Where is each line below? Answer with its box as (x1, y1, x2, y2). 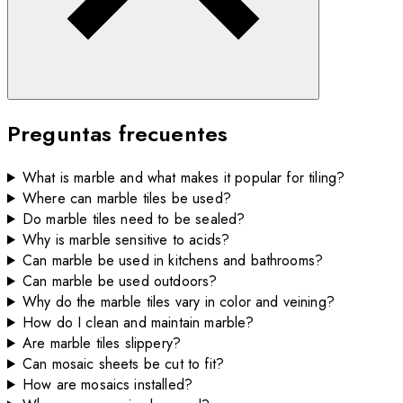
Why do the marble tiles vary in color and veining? (22, 291, 335, 312)
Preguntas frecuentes (7, 117, 228, 149)
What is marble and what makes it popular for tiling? (22, 166, 345, 188)
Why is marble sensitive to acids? (22, 228, 230, 250)
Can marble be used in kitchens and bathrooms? (22, 249, 324, 271)
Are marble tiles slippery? (22, 332, 182, 354)
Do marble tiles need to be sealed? (22, 208, 246, 229)
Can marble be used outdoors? (22, 270, 218, 291)
